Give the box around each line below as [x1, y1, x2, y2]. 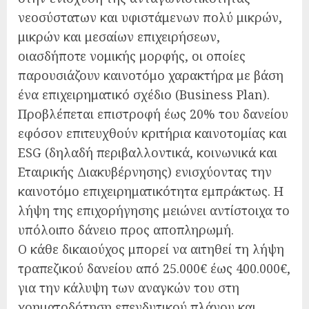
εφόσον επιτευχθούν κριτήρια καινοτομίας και [18, 124, 287, 141]
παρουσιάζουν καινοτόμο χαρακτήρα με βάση [18, 66, 283, 83]
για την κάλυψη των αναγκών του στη [18, 279, 239, 296]
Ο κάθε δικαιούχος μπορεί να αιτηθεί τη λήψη [18, 240, 284, 257]
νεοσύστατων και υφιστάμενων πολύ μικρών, [18, 8, 282, 26]
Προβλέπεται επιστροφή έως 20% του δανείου [18, 105, 288, 122]
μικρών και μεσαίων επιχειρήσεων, [18, 28, 220, 45]
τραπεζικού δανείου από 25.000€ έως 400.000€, [18, 259, 290, 277]
